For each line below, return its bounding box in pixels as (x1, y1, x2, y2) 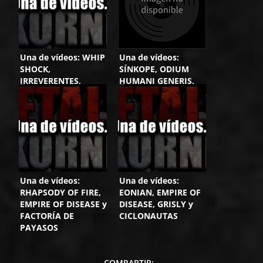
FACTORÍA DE (20, 210, 75, 221)
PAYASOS (20, 221, 59, 233)
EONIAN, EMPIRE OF (119, 186, 201, 198)
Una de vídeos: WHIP (20, 51, 106, 63)
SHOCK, (20, 63, 51, 75)
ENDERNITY (20, 98, 67, 110)
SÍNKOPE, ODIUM (119, 63, 190, 75)
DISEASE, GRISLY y (119, 198, 194, 210)
